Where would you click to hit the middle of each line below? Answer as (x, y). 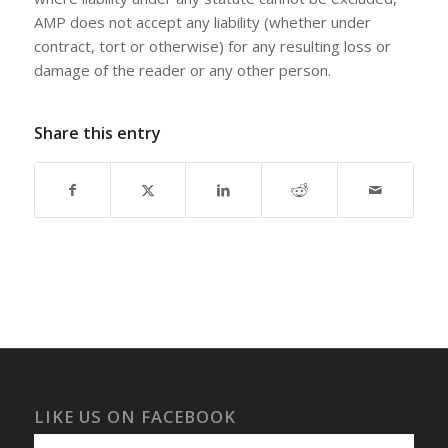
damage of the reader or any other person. (182, 70)
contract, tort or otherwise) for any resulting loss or (212, 46)
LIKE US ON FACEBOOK (134, 417)
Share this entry (97, 133)
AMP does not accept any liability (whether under (202, 22)
